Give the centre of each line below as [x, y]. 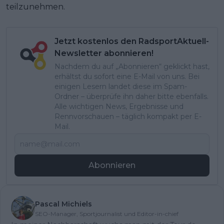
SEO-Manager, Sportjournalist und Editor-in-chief [107, 213]
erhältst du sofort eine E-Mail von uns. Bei [127, 76]
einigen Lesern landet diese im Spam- [121, 86]
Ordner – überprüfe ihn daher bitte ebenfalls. [131, 96]
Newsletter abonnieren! [104, 53]
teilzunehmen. [35, 6]
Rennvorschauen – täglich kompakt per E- [128, 116]
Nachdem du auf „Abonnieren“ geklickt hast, [132, 66]
